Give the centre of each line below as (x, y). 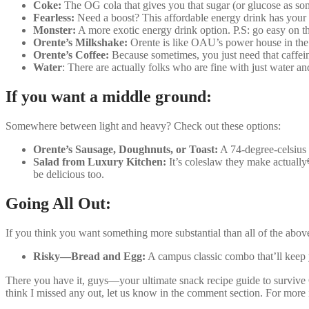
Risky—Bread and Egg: (89, 256)
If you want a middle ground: (109, 97)
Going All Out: (58, 203)
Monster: (54, 30)
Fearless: (54, 18)
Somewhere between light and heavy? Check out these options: (143, 126)
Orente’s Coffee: (71, 55)
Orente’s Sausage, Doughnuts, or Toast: (126, 149)
